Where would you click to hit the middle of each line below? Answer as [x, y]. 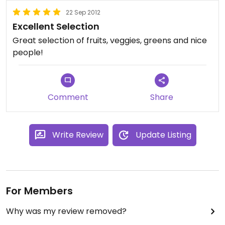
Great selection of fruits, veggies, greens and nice [110, 41]
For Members [39, 191]
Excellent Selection [56, 27]
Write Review [78, 135]
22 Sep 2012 [83, 13]
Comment [68, 97]
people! [28, 53]
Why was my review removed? [66, 211]
